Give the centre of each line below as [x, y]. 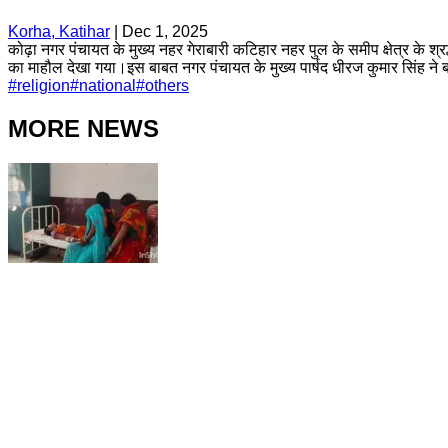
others [167, 85]
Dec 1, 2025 [165, 31]
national [107, 85]
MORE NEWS [83, 128]
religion [43, 85]
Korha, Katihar [59, 31]
